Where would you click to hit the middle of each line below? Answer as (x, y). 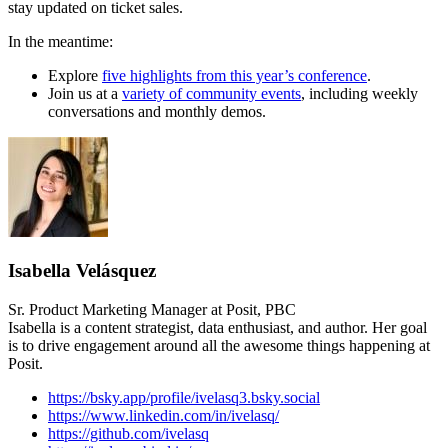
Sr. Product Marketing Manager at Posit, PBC (152, 309)
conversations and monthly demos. (157, 112)
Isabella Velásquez (82, 271)
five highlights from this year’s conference (234, 76)
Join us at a (85, 94)
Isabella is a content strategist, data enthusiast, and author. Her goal (217, 327)
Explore (75, 76)
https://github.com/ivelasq (128, 433)
